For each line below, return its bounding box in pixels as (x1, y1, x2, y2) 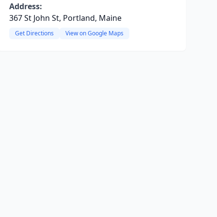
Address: (9, 1, 42, 12)
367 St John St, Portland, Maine (9, 13, 122, 23)
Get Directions (15, 29, 54, 37)
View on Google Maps (65, 29, 124, 37)
